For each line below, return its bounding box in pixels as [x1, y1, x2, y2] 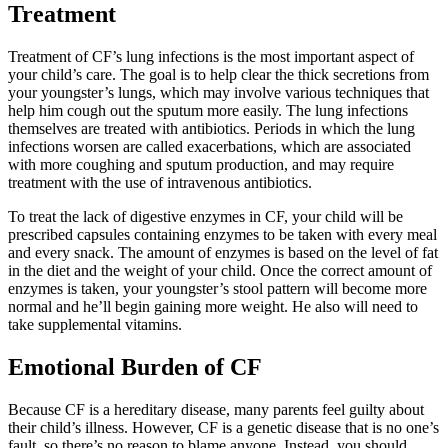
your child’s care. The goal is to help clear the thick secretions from [8, 66, 429, 84]
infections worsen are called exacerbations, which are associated [8, 138, 411, 156]
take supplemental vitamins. [8, 316, 182, 334]
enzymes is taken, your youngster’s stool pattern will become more [8, 280, 427, 298]
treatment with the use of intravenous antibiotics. [8, 174, 312, 192]
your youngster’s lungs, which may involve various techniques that [8, 84, 429, 102]
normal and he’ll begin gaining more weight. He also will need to [8, 298, 418, 316]
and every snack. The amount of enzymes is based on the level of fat [8, 244, 438, 262]
